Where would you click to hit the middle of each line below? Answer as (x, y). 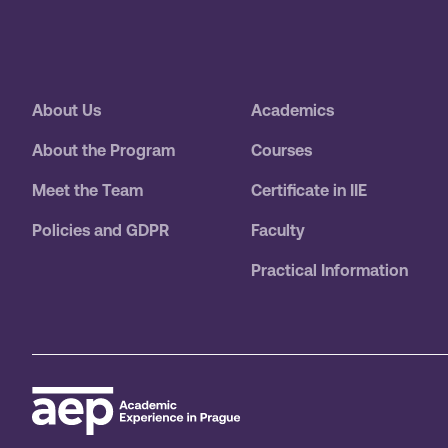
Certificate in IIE (308, 190)
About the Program (103, 150)
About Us (66, 110)
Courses (281, 150)
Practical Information (329, 270)
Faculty (277, 230)
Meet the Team (87, 190)
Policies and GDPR (100, 230)
